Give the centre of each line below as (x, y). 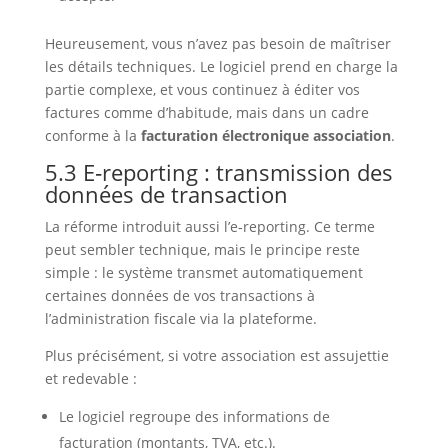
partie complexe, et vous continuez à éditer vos (202, 90)
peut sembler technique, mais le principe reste (202, 250)
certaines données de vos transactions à (179, 296)
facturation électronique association (265, 136)
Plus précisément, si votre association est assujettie (216, 356)
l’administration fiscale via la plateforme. (180, 319)
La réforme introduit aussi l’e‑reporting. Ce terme (209, 227)
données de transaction (166, 194)
